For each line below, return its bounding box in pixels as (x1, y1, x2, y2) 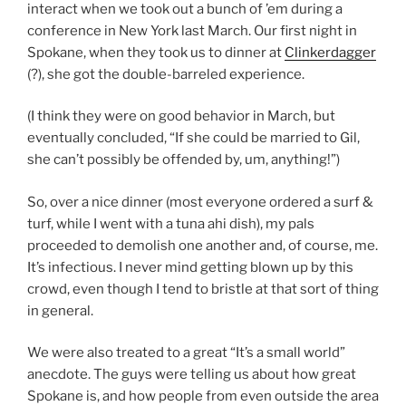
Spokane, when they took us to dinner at (27, 43, 285, 61)
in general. (27, 302, 93, 319)
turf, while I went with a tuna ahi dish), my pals (27, 215, 314, 232)
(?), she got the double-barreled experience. (27, 65, 304, 82)
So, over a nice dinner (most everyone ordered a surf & (27, 193, 373, 210)
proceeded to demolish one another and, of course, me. (27, 237, 378, 254)
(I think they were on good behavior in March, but (27, 108, 335, 125)
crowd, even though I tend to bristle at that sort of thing (27, 280, 379, 297)
